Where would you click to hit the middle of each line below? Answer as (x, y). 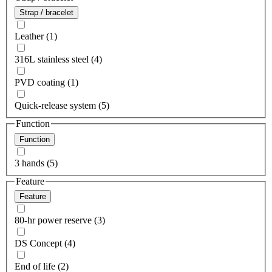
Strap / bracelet (46, 13)
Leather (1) (36, 36)
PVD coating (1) (46, 83)
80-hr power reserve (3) (60, 220)
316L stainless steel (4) (58, 59)
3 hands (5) (36, 163)
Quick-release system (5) (62, 106)
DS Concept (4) (45, 243)
